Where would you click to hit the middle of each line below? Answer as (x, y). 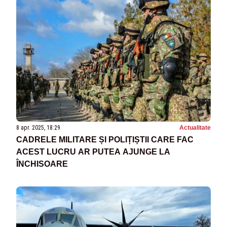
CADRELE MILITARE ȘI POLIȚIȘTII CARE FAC (105, 140)
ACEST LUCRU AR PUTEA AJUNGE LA (93, 152)
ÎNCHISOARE (42, 164)
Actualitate (195, 128)
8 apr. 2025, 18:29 (38, 128)
